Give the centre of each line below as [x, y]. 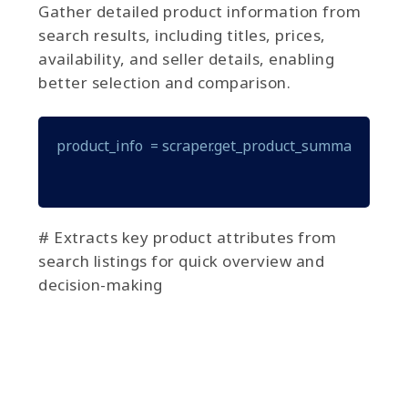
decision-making [101, 284]
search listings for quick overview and [181, 260]
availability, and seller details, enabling [186, 58]
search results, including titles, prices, [182, 35]
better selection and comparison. [164, 82]
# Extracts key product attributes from [187, 237]
